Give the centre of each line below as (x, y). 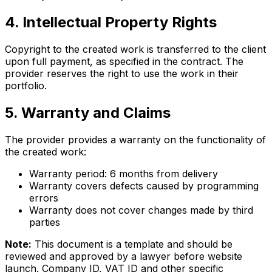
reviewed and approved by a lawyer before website (124, 256)
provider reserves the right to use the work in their (122, 74)
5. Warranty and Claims (88, 113)
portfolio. (26, 86)
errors (44, 198)
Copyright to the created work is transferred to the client (135, 49)
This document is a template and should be (132, 244)
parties (45, 222)
